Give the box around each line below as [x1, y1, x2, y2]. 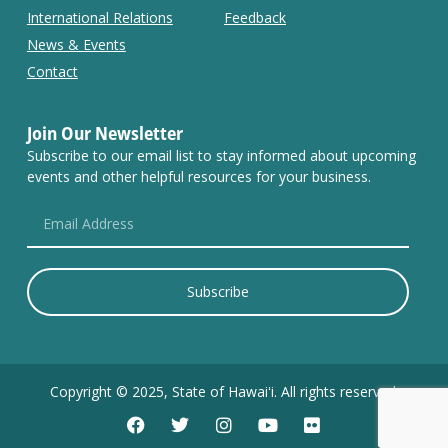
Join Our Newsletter [26, 120, 183, 145]
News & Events [26, 34, 126, 54]
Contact [26, 61, 78, 81]
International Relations [26, 7, 173, 27]
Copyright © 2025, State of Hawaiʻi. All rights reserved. [49, 381, 399, 401]
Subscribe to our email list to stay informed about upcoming [26, 145, 416, 165]
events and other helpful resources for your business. [26, 166, 371, 186]
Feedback [224, 7, 286, 27]
